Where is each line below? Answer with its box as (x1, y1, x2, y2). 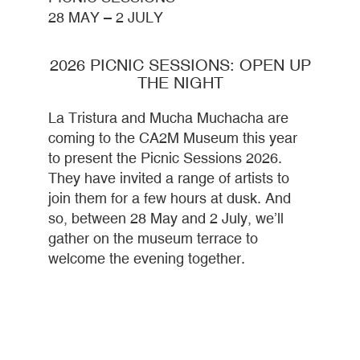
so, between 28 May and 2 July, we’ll (48, 209, 284, 227)
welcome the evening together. (48, 249, 245, 267)
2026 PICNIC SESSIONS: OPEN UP (49, 55, 311, 74)
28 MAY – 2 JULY (48, 8, 163, 26)
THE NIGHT (137, 72, 223, 92)
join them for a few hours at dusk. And (48, 189, 291, 207)
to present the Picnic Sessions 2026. (48, 149, 282, 166)
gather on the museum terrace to (48, 229, 258, 247)
